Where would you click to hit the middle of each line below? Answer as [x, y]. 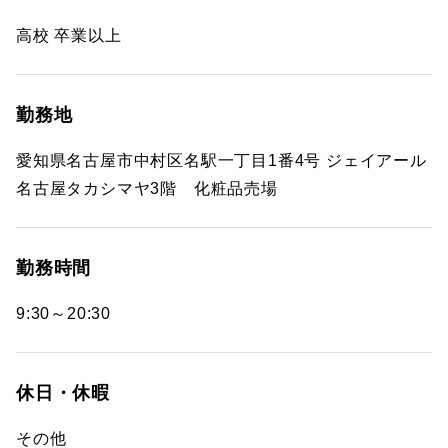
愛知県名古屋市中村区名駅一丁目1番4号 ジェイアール [221, 160]
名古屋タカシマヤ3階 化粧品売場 [147, 188]
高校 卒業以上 [69, 35]
